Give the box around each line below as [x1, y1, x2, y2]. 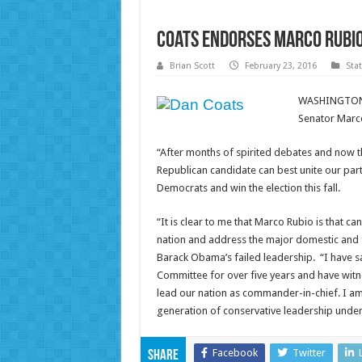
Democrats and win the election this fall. [156, 182, 340, 195]
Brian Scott [169, 61, 215, 72]
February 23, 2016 [244, 61, 317, 72]
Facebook [212, 347, 258, 360]
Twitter [292, 347, 326, 360]
